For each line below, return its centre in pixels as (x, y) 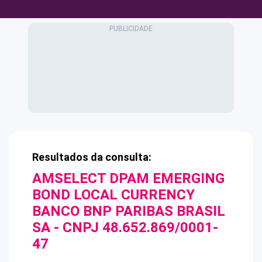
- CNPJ (76, 227)
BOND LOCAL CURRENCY (113, 195)
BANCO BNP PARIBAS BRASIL (129, 211)
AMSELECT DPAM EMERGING (128, 178)
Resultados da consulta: (92, 157)
